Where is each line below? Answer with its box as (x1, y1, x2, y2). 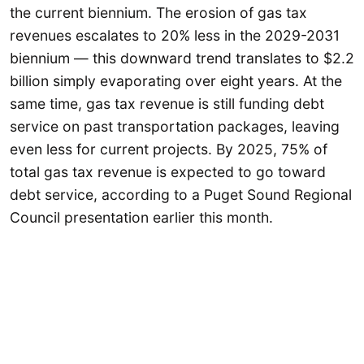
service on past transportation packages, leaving (10, 118, 340, 136)
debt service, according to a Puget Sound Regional (10, 186, 352, 204)
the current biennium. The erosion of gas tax (10, 4, 307, 22)
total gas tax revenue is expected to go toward (10, 163, 326, 181)
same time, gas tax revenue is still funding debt (10, 95, 324, 113)
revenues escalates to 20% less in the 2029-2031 (10, 27, 340, 45)
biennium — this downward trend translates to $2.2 (10, 50, 354, 67)
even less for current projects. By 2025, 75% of (10, 141, 327, 158)
